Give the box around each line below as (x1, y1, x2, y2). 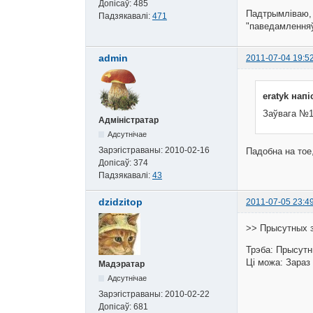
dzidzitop (99, 196, 143, 208)
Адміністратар (99, 115, 159, 126)
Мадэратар (99, 259, 145, 270)
